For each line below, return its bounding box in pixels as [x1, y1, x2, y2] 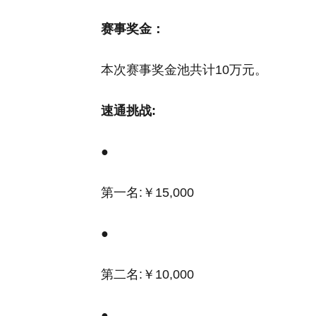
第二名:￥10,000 [101, 267, 194, 281]
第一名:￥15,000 [101, 186, 194, 200]
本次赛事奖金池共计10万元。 [101, 63, 267, 77]
